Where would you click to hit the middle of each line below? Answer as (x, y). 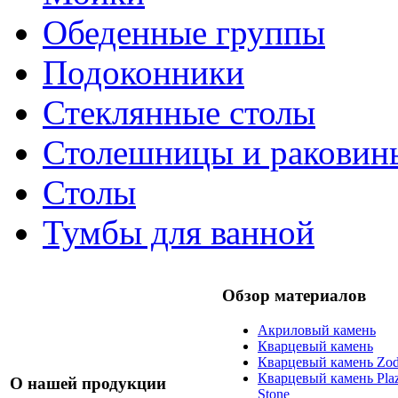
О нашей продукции (88, 384)
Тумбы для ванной (179, 233)
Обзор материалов (294, 296)
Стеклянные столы (179, 113)
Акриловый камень (317, 330)
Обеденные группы (184, 33)
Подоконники (143, 73)
